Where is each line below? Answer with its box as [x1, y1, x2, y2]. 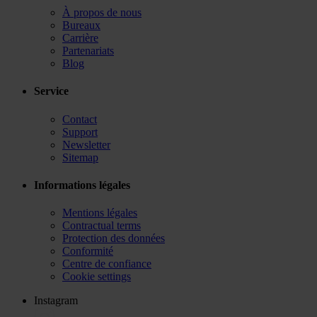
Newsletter [62, 138, 110, 151]
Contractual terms [62, 219, 141, 232]
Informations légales [34, 179, 130, 192]
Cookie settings [62, 270, 131, 283]
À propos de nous [62, 6, 142, 19]
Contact [62, 113, 97, 125]
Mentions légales [62, 207, 137, 219]
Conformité [62, 245, 113, 258]
